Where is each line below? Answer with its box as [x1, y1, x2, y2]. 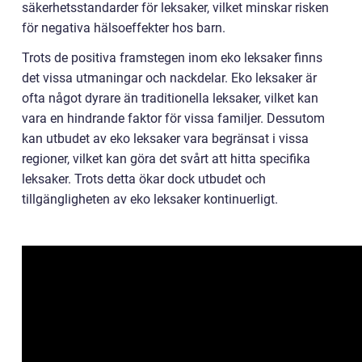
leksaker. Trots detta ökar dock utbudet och [22, 171, 266, 187]
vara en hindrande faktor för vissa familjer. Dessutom [22, 111, 325, 127]
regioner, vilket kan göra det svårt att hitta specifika [22, 151, 310, 167]
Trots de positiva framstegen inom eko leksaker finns [22, 50, 322, 66]
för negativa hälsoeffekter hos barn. [22, 20, 225, 36]
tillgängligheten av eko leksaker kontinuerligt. [22, 192, 278, 208]
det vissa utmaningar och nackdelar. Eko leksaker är [22, 70, 317, 86]
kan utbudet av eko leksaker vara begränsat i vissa [22, 131, 309, 147]
